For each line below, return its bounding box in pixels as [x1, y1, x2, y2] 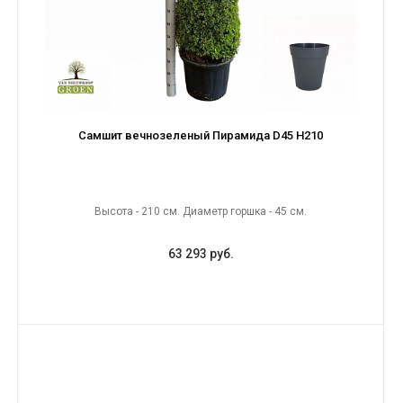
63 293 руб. [167, 246, 234, 261]
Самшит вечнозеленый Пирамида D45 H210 [78, 129, 323, 142]
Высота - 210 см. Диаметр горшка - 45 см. [94, 205, 307, 218]
